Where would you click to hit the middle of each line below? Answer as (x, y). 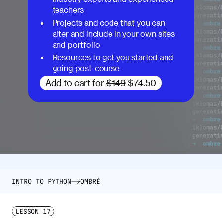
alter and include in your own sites (113, 34)
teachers (68, 10)
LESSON (27, 211)
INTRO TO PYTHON (42, 181)
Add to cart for (75, 83)
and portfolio (76, 45)
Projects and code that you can (109, 23)
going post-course (86, 68)
